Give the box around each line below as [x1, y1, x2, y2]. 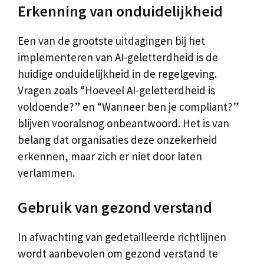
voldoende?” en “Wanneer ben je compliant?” [18, 99, 239, 114]
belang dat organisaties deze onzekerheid [18, 132, 217, 147]
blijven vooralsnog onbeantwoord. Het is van [18, 115, 229, 130]
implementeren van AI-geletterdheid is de [18, 49, 218, 64]
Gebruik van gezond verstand [18, 197, 212, 217]
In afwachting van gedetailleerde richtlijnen [18, 230, 226, 244]
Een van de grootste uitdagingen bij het [18, 33, 205, 48]
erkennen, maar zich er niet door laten [18, 148, 202, 163]
